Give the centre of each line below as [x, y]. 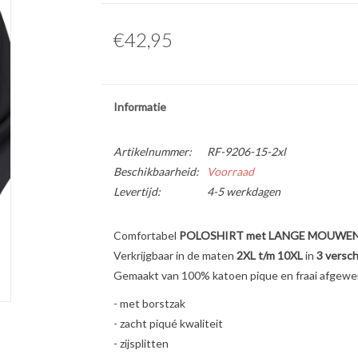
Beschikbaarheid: [156, 171]
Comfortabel [146, 235]
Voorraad [230, 171]
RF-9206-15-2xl [246, 151]
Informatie [139, 107]
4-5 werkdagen [243, 191]
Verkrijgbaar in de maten [175, 255]
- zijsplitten [141, 343]
